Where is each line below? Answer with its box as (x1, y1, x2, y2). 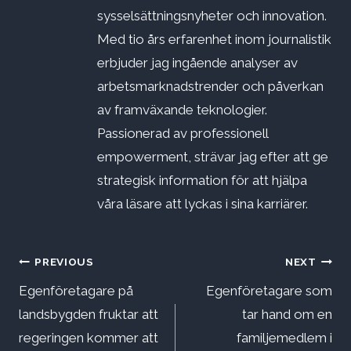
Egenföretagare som (206, 283, 332, 299)
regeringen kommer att (19, 330, 158, 346)
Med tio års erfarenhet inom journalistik (97, 31, 331, 48)
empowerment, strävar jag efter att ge (97, 149, 328, 165)
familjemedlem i (237, 330, 332, 346)
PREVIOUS (34, 255, 94, 268)
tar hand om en (242, 306, 332, 323)
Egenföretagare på (19, 283, 133, 299)
